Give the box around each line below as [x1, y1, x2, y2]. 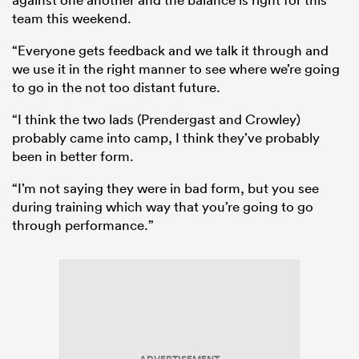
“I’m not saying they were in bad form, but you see [12, 179, 319, 197]
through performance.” [12, 216, 154, 234]
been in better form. [12, 147, 134, 165]
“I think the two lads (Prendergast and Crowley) [12, 111, 301, 128]
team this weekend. [12, 10, 131, 27]
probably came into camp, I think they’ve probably [12, 129, 320, 147]
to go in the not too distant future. [12, 79, 220, 96]
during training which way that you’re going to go [12, 198, 313, 216]
